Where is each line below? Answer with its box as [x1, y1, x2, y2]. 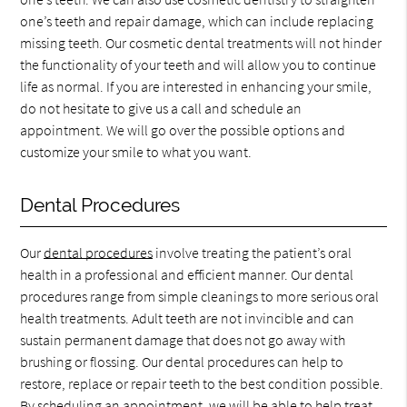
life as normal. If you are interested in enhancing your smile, [20, 77, 372, 95]
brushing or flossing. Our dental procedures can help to [20, 352, 344, 371]
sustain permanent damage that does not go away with [20, 331, 346, 349]
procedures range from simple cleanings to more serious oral [20, 287, 380, 305]
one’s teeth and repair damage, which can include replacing [20, 12, 374, 30]
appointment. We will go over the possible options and [20, 121, 346, 139]
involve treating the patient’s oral [153, 243, 352, 262]
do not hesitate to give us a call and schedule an [20, 99, 303, 117]
